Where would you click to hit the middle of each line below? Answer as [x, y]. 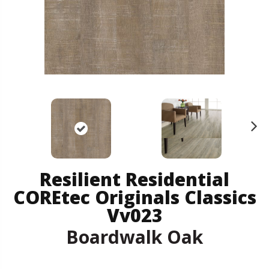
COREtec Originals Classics [134, 197]
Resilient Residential [134, 179]
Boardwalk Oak [134, 237]
